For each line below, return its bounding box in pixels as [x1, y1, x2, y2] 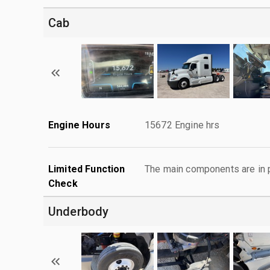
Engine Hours [48, 119, 110, 131]
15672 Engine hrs [145, 119, 220, 131]
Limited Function [48, 163, 125, 175]
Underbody [48, 204, 109, 219]
